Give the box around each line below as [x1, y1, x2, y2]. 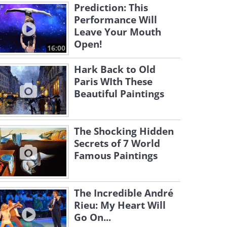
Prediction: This [74, 1, 148, 14]
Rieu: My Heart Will [74, 199, 166, 212]
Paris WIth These [74, 75, 153, 88]
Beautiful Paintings [74, 87, 164, 100]
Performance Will [74, 13, 157, 26]
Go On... [74, 211, 111, 224]
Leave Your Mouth [74, 25, 161, 39]
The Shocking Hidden [74, 125, 174, 138]
